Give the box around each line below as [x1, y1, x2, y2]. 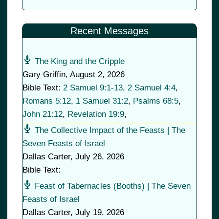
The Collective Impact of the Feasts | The [35, 126, 185, 135]
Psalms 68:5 [133, 96, 178, 106]
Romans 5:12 [22, 96, 71, 106]
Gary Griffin [22, 70, 66, 80]
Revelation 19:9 [67, 109, 124, 119]
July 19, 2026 [75, 208, 124, 218]
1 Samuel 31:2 [76, 96, 128, 106]
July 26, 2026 [75, 152, 124, 162]
